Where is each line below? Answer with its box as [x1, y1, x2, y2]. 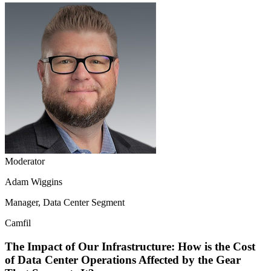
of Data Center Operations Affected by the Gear [5, 253, 241, 266]
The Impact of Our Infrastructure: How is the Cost [5, 240, 255, 253]
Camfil [5, 218, 31, 229]
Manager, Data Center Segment [5, 197, 125, 208]
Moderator [5, 156, 45, 167]
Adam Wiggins [5, 177, 62, 188]
